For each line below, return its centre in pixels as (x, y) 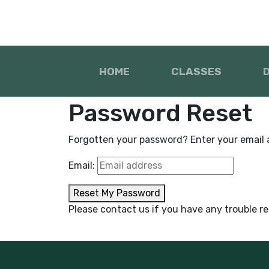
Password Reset (160, 113)
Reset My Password (117, 193)
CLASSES (196, 71)
